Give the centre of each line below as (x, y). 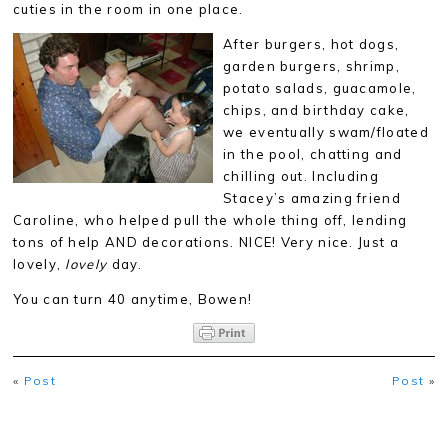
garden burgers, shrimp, (311, 66)
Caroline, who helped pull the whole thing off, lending (210, 220)
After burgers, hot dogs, (311, 44)
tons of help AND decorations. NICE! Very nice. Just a (206, 242)
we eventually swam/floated (326, 132)
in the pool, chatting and (313, 154)
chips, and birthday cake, (316, 110)
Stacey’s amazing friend (312, 198)
